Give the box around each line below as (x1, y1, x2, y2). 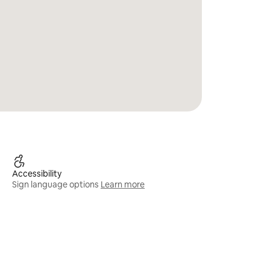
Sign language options (12, 179, 99, 190)
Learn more (101, 179, 145, 190)
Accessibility (12, 168, 62, 179)
